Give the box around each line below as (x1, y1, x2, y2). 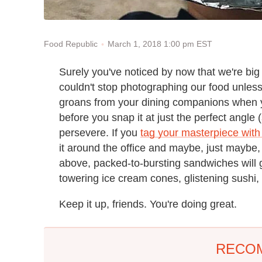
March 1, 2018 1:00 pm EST (108, 39, 212, 49)
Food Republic (44, 39, 98, 49)
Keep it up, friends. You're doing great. (59, 198, 237, 210)
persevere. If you (59, 126, 140, 139)
